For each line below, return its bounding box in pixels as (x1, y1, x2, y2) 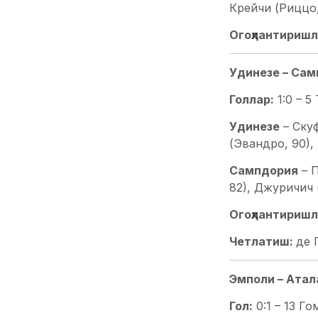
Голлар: (229, 92, 274, 106)
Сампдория (229, 163, 298, 177)
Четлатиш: (229, 234, 296, 248)
